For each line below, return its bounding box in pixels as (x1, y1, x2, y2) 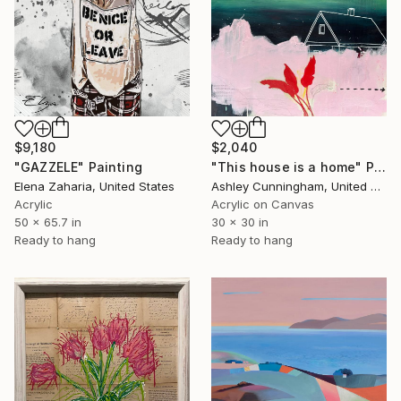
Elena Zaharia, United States (14, 178, 175, 193)
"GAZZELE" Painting (14, 158, 142, 175)
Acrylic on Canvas (211, 196, 314, 211)
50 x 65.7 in (14, 214, 81, 229)
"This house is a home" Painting (373, 158, 386, 175)
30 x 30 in (211, 214, 269, 229)
